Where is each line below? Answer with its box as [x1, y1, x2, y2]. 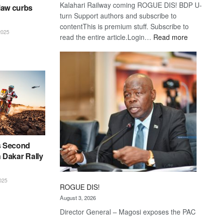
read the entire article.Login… [60, 32, 154, 42]
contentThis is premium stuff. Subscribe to [60, 21, 189, 31]
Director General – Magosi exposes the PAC [60, 206, 196, 217]
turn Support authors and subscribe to [60, 10, 177, 20]
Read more [153, 32, 188, 42]
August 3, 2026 [60, 193, 96, 201]
